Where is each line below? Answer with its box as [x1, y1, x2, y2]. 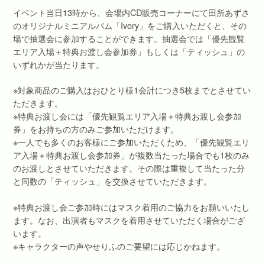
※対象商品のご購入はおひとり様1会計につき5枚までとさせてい [13, 84, 251, 96]
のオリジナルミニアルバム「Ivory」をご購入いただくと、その [13, 19, 247, 31]
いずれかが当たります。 [13, 58, 105, 70]
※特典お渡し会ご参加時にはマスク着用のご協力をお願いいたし [13, 201, 250, 213]
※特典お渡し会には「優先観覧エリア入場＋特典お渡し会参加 [13, 110, 242, 122]
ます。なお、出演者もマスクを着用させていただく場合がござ [13, 214, 245, 226]
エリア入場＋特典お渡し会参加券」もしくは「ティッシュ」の [13, 45, 245, 57]
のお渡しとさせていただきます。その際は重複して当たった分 [13, 162, 245, 174]
